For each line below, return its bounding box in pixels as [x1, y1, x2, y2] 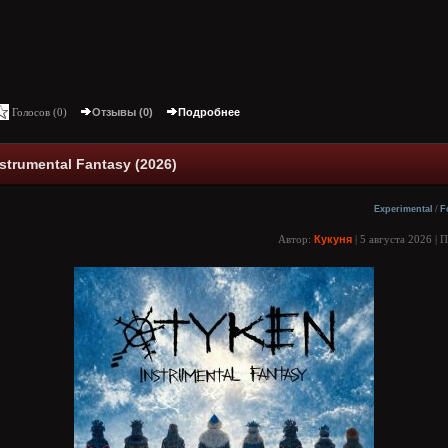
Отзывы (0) [92, 106, 153, 118]
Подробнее [178, 106, 240, 118]
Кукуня [314, 233, 352, 246]
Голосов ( [9, 106, 57, 118]
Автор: [278, 233, 314, 246]
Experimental [374, 204, 433, 214]
